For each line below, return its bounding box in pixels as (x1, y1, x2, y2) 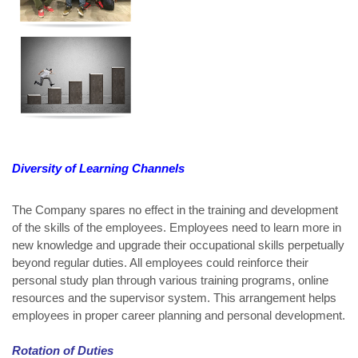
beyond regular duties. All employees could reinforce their (12, 256, 308, 270)
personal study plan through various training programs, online (12, 273, 328, 288)
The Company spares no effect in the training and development (12, 203, 338, 217)
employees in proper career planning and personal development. (12, 308, 345, 323)
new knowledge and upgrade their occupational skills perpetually (12, 238, 344, 253)
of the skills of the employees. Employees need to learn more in (12, 221, 341, 235)
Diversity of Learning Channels (12, 161, 185, 176)
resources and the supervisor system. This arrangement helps (12, 291, 336, 305)
